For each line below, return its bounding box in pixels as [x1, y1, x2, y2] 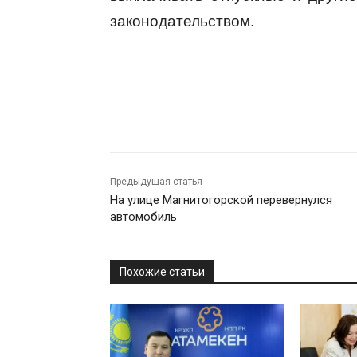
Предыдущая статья [110, 176, 202, 188]
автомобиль [110, 210, 177, 225]
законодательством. [110, 13, 254, 30]
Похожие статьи [120, 265, 205, 279]
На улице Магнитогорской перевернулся [110, 193, 332, 208]
